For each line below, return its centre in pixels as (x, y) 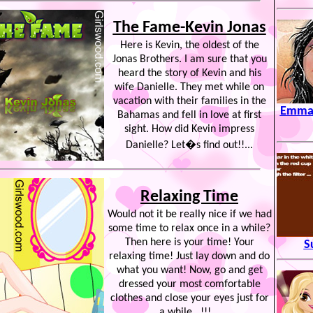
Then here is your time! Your (189, 242)
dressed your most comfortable (189, 284)
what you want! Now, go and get (189, 270)
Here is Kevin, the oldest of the (189, 45)
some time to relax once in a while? (189, 228)
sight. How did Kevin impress (189, 129)
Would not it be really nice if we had (189, 214)
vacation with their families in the (189, 101)
